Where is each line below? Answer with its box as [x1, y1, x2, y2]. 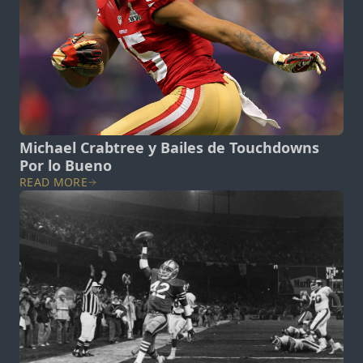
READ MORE [19, 173, 88, 190]
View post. [19, 190, 82, 208]
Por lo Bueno [19, 155, 112, 175]
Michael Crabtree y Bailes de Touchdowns [19, 137, 319, 157]
